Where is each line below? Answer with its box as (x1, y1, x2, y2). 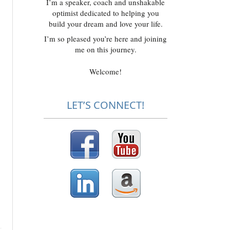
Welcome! (89, 66, 122, 76)
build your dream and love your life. (48, 18, 163, 29)
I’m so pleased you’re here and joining (44, 33, 167, 44)
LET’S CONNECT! (67, 98, 145, 112)
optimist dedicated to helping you (52, 8, 159, 18)
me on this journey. (74, 44, 137, 54)
